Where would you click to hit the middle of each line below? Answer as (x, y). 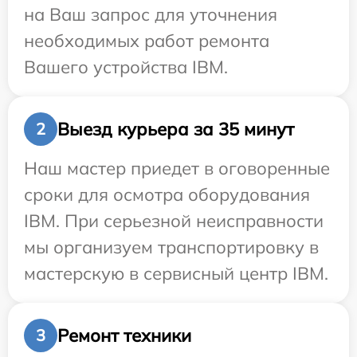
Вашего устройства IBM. (126, 67)
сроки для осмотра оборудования (167, 195)
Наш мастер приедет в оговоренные (177, 169)
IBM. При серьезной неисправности (174, 221)
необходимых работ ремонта (147, 41)
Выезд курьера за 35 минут (176, 129)
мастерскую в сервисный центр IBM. (176, 274)
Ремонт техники (124, 335)
